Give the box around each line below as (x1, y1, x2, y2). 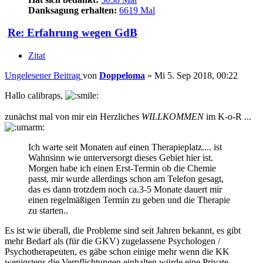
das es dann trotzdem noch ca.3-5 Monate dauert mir (28, 184, 222, 195)
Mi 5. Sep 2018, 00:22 (154, 70, 238, 81)
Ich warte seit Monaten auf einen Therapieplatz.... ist (28, 142, 222, 153)
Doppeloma (99, 70, 145, 81)
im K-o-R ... (204, 112, 251, 122)
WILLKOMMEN (141, 112, 204, 122)
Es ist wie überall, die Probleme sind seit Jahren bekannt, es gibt (5, 225, 241, 236)
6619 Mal (119, 5, 155, 15)
